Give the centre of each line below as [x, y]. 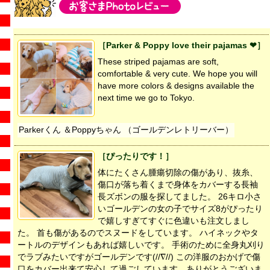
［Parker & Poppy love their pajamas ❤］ [181, 46]
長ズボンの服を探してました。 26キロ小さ [180, 197]
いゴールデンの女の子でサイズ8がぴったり [180, 209]
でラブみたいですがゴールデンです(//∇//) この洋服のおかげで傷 [139, 257]
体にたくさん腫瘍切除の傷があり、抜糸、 [178, 173]
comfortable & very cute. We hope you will [177, 74]
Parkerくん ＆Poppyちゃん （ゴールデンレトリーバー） [126, 130]
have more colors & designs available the [176, 86]
